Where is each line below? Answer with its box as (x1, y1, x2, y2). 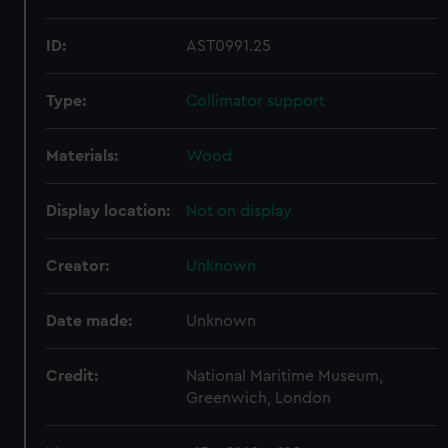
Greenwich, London (186, 390, 332, 406)
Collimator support (186, 93, 326, 109)
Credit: (46, 368, 99, 384)
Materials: (46, 148, 119, 164)
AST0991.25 (186, 38, 272, 54)
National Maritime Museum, (186, 368, 384, 384)
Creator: (46, 258, 110, 274)
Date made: (46, 313, 133, 329)
